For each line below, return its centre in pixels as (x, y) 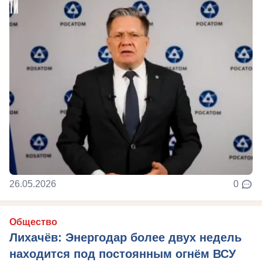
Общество (33, 222)
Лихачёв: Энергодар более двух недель (125, 237)
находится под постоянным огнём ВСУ (123, 254)
